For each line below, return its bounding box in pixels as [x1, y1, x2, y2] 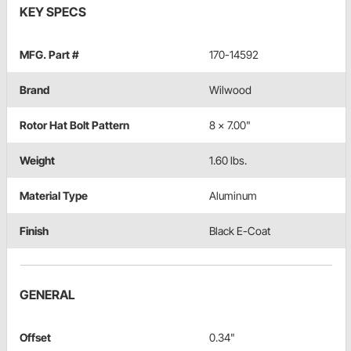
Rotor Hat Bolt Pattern [20, 118, 129, 132]
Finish [20, 224, 49, 238]
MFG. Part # [20, 48, 79, 62]
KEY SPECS [20, 4, 86, 20]
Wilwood [209, 83, 251, 97]
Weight [20, 154, 55, 168]
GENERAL [20, 287, 75, 303]
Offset [20, 331, 51, 345]
